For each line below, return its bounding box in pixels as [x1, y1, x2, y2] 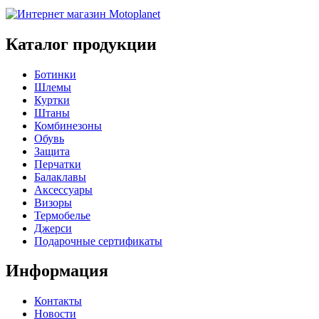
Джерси [34, 221, 72, 234]
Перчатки [34, 157, 81, 170]
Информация [6, 261, 108, 281]
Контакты [34, 295, 82, 308]
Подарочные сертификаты [34, 234, 162, 247]
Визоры [34, 196, 72, 209]
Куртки [34, 93, 70, 106]
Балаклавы [34, 170, 86, 183]
